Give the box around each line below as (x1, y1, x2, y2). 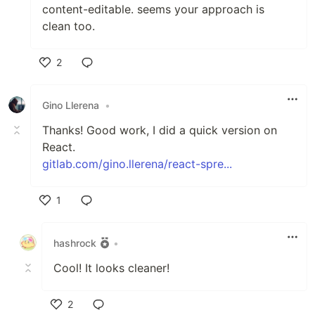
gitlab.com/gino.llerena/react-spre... (42, 157, 232, 171)
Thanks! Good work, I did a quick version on (42, 123, 277, 137)
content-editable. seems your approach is (42, 2, 264, 16)
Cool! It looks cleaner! (53, 261, 169, 275)
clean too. (42, 19, 95, 33)
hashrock (53, 236, 96, 249)
